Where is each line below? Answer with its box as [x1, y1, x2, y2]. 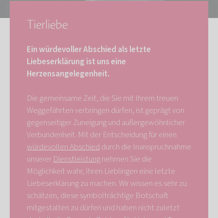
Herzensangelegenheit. [27, 68, 109, 80]
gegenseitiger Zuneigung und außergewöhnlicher [27, 116, 185, 128]
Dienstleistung [53, 153, 102, 165]
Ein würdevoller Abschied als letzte [27, 43, 151, 55]
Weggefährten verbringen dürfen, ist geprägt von [27, 104, 184, 116]
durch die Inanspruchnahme [100, 141, 191, 153]
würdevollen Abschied [27, 141, 100, 153]
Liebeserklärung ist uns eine [27, 55, 126, 68]
